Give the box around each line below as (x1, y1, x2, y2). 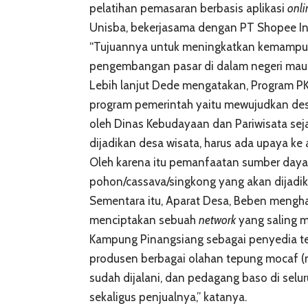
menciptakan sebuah (89, 212, 199, 227)
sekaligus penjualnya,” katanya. (89, 289, 247, 304)
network (199, 212, 236, 227)
